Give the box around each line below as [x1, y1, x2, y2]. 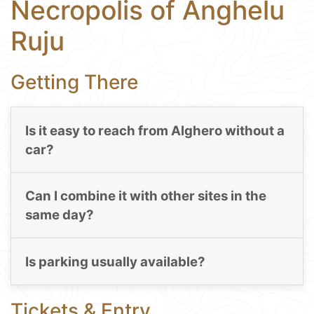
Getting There [11, 69, 138, 94]
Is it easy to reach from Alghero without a [25, 123, 285, 139]
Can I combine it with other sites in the [25, 188, 266, 205]
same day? [25, 207, 94, 224]
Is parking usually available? [25, 253, 205, 270]
